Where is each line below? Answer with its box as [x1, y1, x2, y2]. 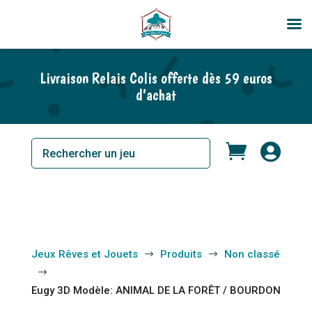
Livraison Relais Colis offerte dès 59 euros [39, 69, 272, 87]
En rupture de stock [14, 11, 88, 20]
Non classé [224, 248, 280, 260]
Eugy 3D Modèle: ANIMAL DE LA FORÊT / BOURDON [31, 284, 281, 297]
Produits [159, 248, 202, 260]
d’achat [135, 86, 176, 104]
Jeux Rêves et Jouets [31, 248, 138, 260]
